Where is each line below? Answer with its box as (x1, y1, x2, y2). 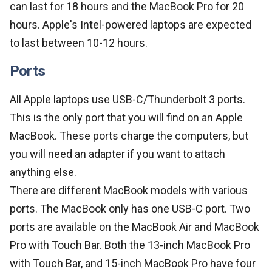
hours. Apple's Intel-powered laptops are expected (10, 18, 251, 31)
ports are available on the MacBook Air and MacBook (10, 220, 259, 233)
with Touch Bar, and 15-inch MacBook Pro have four (10, 256, 256, 270)
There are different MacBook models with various (10, 183, 248, 197)
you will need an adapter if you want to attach (10, 147, 225, 160)
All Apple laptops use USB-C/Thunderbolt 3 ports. (10, 92, 245, 106)
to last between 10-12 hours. (10, 36, 148, 49)
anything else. (10, 165, 76, 178)
